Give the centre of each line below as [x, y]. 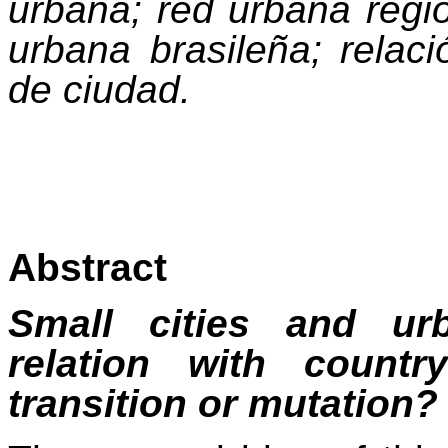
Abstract [87, 268]
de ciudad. [99, 90]
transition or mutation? [223, 404]
